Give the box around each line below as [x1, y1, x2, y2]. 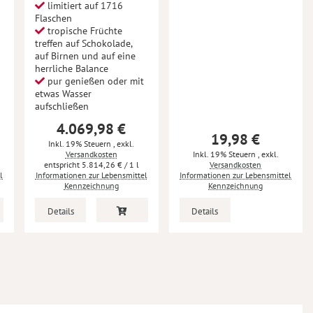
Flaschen [35, 11, 72, 24]
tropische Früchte [45, 24, 122, 37]
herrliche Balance [35, 61, 108, 75]
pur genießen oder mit [45, 74, 144, 87]
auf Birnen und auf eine [35, 49, 136, 62]
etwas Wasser [35, 87, 92, 100]
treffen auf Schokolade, [35, 36, 132, 50]
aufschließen [35, 99, 89, 112]
